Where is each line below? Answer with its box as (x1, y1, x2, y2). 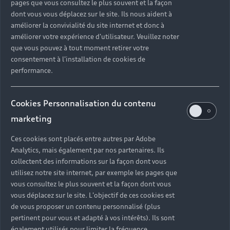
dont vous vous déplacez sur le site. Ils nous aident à (11, 10, 172, 18)
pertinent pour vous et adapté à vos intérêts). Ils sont (11, 214, 175, 222)
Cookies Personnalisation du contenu (11, 98, 156, 109)
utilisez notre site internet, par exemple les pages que (11, 168, 177, 177)
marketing (11, 113, 52, 124)
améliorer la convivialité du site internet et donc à (11, 21, 164, 30)
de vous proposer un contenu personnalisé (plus (11, 202, 160, 211)
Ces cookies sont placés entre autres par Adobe (11, 135, 156, 143)
